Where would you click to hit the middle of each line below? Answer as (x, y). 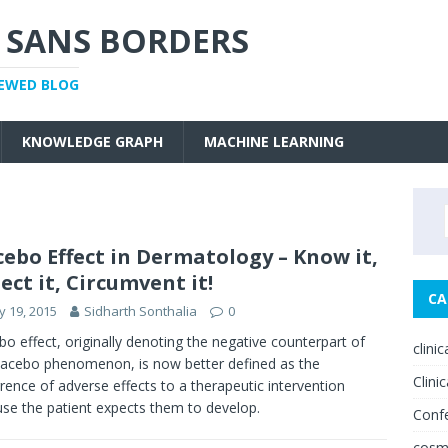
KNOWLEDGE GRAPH (92, 141)
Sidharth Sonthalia (140, 311)
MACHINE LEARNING (274, 141)
